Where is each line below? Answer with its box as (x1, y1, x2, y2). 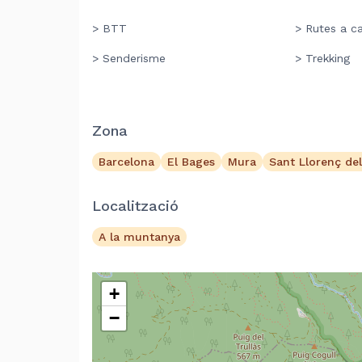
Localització (92, 197, 179, 214)
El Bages (167, 155, 215, 168)
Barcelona (99, 155, 154, 168)
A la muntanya (99, 230, 180, 243)
